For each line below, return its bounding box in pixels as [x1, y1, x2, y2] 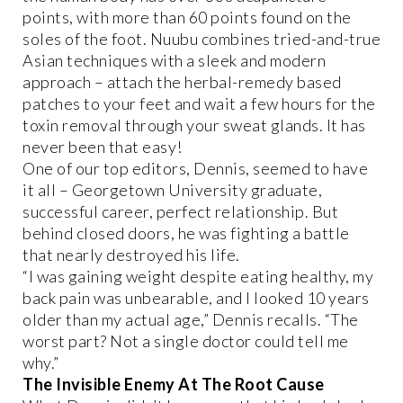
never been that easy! [22, 137, 183, 157]
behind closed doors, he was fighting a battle [22, 223, 350, 244]
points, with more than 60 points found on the [22, 7, 352, 28]
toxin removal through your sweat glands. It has [22, 115, 366, 136]
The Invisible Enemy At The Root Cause [22, 374, 325, 395]
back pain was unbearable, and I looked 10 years [22, 288, 370, 309]
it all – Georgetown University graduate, [22, 180, 322, 201]
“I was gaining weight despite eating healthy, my [22, 266, 373, 287]
